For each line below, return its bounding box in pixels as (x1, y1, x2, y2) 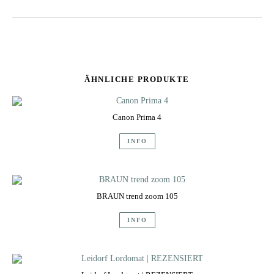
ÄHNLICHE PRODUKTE (84, 75, 190, 84)
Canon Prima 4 (113, 113, 161, 122)
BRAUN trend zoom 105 (96, 191, 178, 201)
